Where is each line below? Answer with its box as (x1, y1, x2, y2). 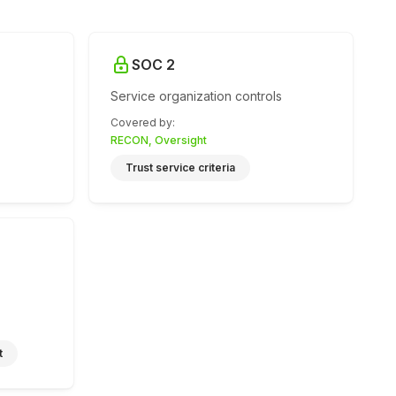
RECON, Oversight (110, 133, 207, 147)
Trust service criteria (126, 161, 235, 174)
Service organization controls (110, 88, 282, 103)
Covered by (110, 116, 172, 129)
